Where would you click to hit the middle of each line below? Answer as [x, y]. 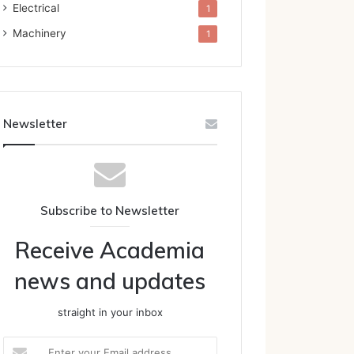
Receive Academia [110, 250]
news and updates [110, 281]
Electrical [36, 8]
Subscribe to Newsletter [110, 211]
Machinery [39, 33]
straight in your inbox [110, 312]
